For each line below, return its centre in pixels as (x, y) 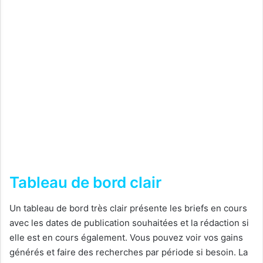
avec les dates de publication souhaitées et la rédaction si (129, 223)
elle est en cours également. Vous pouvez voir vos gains (126, 238)
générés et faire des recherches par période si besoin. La (129, 252)
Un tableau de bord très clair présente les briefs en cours (128, 208)
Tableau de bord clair (85, 183)
